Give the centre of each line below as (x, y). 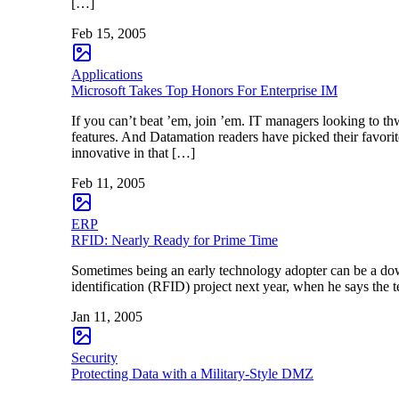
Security (94, 357)
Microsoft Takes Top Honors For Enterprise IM (204, 90)
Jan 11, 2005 (107, 316)
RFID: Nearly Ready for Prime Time (175, 240)
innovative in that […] (133, 152)
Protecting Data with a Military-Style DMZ (192, 373)
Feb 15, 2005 (109, 33)
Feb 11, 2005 (108, 183)
